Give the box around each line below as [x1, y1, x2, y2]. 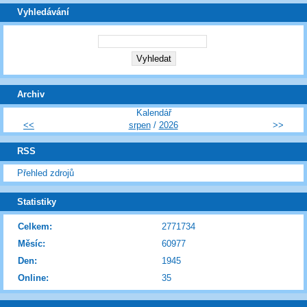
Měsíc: [18, 238, 45, 249]
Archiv [17, 88, 45, 99]
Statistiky [17, 196, 56, 207]
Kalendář [136, 107, 171, 118]
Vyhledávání [17, 7, 69, 18]
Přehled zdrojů [17, 168, 74, 178]
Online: [18, 273, 49, 284]
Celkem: [18, 221, 52, 232]
